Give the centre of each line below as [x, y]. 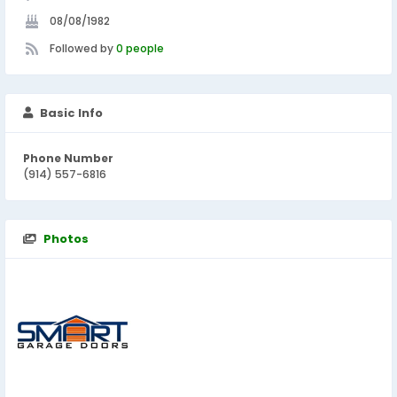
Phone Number [68, 158]
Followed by [83, 48]
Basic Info [71, 113]
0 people [140, 48]
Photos [66, 239]
